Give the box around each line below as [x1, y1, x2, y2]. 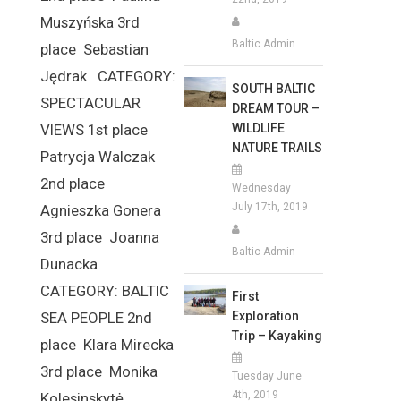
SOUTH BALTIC [231, 81, 315, 96]
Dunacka [40, 255, 106, 273]
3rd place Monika [40, 363, 158, 380]
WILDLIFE [231, 120, 285, 135]
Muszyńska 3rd [40, 13, 141, 31]
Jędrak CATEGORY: [40, 67, 176, 85]
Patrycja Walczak [40, 148, 156, 166]
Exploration [231, 308, 299, 323]
